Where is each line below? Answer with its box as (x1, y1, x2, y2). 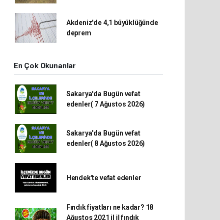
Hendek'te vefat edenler (66, 173, 141, 182)
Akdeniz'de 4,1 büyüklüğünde (66, 19, 158, 27)
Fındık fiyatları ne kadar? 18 (66, 203, 154, 211)
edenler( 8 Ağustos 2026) (66, 139, 145, 147)
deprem (66, 29, 91, 37)
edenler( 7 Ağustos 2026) (66, 100, 145, 108)
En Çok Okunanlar (14, 61, 76, 70)
